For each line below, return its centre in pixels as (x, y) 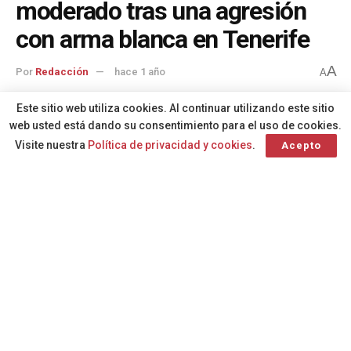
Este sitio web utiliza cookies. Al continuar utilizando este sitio (175, 108)
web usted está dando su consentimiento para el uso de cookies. (175, 125)
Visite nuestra (51, 145)
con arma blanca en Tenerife (163, 39)
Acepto (301, 145)
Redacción (62, 72)
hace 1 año (140, 72)
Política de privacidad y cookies (170, 145)
